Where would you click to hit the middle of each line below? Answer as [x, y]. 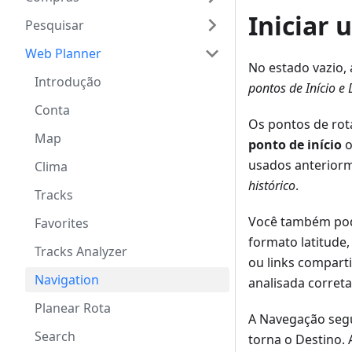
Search [55, 336]
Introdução [68, 82]
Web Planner [63, 53]
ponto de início [295, 145]
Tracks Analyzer [81, 251]
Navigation [67, 280]
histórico [272, 186]
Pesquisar [55, 25]
